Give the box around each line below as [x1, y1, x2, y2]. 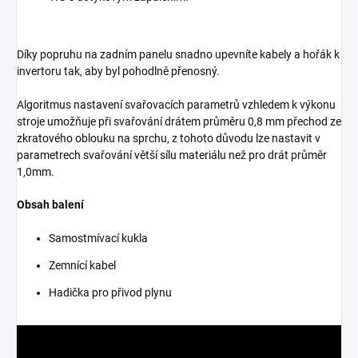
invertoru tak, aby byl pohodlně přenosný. [17, 64, 220, 78]
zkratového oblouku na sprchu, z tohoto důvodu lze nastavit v [17, 131, 320, 145]
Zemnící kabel [49, 258, 116, 272]
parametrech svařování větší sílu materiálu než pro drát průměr [17, 148, 327, 161]
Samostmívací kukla [49, 231, 148, 245]
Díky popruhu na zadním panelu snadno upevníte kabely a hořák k [17, 47, 340, 61]
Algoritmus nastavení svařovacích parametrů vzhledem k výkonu [17, 97, 336, 111]
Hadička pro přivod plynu [49, 285, 172, 299]
